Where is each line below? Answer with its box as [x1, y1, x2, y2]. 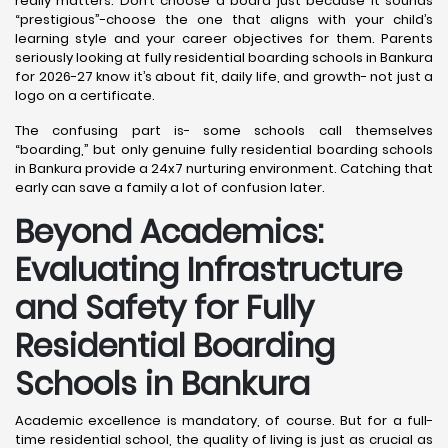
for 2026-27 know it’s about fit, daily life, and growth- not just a [15, 67, 433, 87]
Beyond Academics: [15, 209, 323, 255]
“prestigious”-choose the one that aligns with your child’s [15, 10, 433, 30]
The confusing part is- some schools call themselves [15, 121, 433, 141]
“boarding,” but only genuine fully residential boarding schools [15, 140, 433, 160]
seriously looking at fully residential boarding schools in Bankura [15, 48, 433, 68]
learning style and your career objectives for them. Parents [15, 29, 433, 49]
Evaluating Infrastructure [15, 247, 402, 293]
